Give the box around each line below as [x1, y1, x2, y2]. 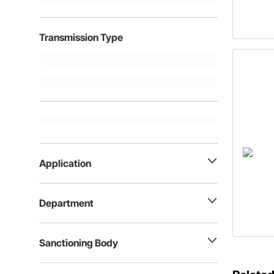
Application [39, 157, 91, 169]
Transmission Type [39, 31, 123, 43]
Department [39, 197, 94, 209]
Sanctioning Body [39, 237, 118, 249]
